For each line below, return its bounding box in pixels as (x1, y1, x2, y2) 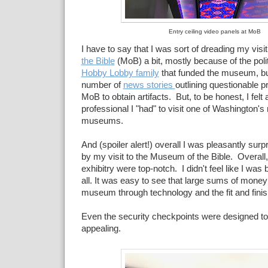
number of (81, 80, 123, 90)
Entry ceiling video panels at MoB (168, 28, 261, 35)
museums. (81, 116, 123, 126)
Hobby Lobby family (81, 68, 159, 78)
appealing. (81, 224, 121, 234)
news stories (123, 80, 175, 90)
